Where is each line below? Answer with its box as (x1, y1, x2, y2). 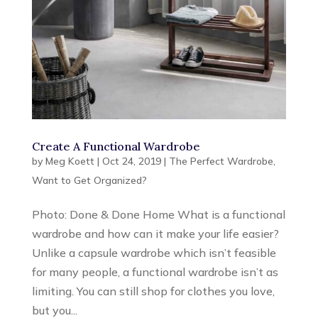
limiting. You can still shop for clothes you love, (31, 283, 275, 298)
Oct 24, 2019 (102, 154, 161, 168)
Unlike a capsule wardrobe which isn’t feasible (31, 245, 276, 260)
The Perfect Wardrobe (168, 154, 273, 168)
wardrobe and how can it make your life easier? (31, 226, 279, 241)
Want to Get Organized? (31, 173, 147, 187)
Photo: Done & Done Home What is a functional (31, 207, 285, 221)
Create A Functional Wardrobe (31, 138, 200, 153)
